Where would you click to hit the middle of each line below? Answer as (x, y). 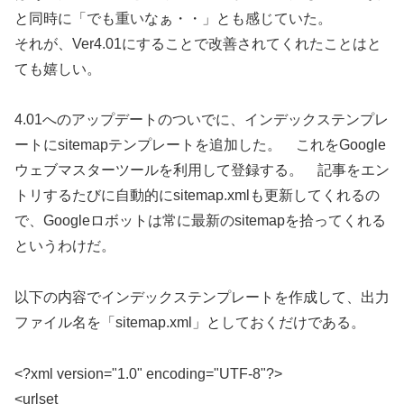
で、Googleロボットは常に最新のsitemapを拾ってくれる (200, 221)
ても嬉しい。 (58, 69)
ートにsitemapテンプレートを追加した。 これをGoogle (200, 145)
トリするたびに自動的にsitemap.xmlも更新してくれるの (197, 196)
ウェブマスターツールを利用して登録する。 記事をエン (202, 170)
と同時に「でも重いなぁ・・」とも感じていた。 (173, 18)
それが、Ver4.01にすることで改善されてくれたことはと (198, 43)
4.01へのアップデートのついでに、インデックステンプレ (202, 120)
